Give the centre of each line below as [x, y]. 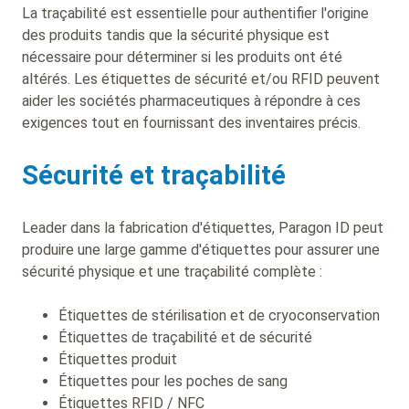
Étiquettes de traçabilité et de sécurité [187, 337]
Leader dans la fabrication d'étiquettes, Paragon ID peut [203, 227]
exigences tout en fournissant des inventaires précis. [193, 122]
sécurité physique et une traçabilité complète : [174, 271]
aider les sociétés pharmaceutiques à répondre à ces [191, 100]
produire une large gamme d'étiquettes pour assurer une [201, 249]
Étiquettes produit [120, 359]
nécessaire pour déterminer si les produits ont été [182, 57]
